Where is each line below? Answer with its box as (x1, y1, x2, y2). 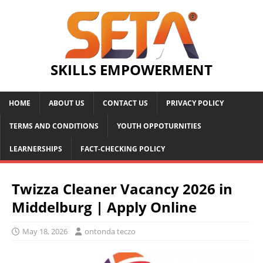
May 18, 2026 (22, 225, 68, 237)
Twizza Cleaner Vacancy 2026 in (12, 178, 232, 198)
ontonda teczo (85, 225, 136, 237)
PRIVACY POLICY (166, 97, 224, 108)
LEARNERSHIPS (9, 143, 62, 154)
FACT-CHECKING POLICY (80, 143, 165, 154)
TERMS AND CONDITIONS (9, 120, 99, 131)
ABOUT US (49, 97, 85, 108)
